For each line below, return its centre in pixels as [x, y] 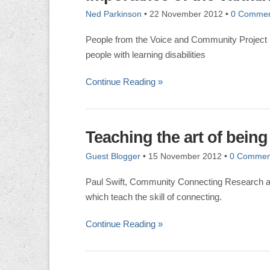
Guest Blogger [113, 156]
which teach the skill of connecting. [154, 197]
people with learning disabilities [146, 55]
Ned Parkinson [114, 14]
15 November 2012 [185, 156]
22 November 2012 [186, 14]
